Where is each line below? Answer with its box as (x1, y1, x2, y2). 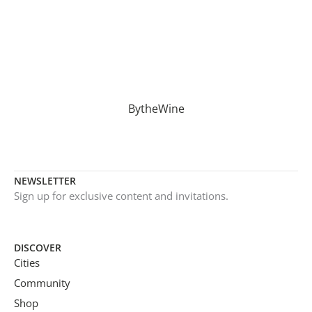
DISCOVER (14, 241, 61, 254)
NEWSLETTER (14, 174, 76, 188)
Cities (14, 256, 40, 270)
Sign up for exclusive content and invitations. (14, 189, 228, 203)
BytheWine (127, 101, 185, 117)
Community (14, 276, 70, 290)
